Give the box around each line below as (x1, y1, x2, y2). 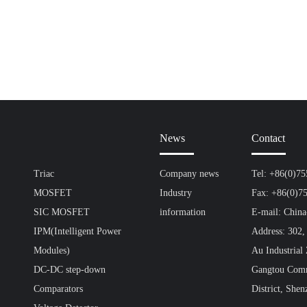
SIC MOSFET (33, 207, 90, 217)
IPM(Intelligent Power (33, 226, 121, 236)
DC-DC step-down (33, 265, 106, 275)
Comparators (33, 284, 83, 294)
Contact (251, 132, 285, 144)
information (159, 207, 206, 217)
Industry (159, 188, 192, 198)
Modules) (33, 245, 70, 256)
